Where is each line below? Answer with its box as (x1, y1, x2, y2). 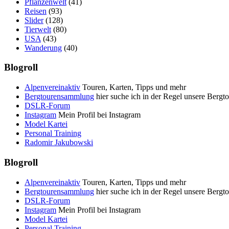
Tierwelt (25, 25, 51, 34)
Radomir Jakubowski (25, 138, 93, 147)
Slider (25, 15, 43, 25)
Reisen (25, 6, 47, 15)
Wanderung (25, 43, 62, 52)
